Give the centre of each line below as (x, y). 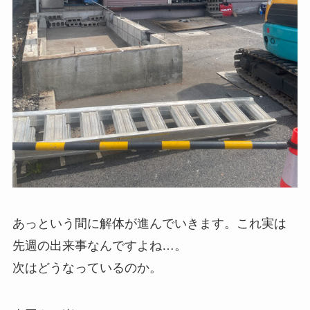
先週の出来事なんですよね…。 (99, 246)
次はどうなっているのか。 (87, 268)
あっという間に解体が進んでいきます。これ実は (149, 224)
